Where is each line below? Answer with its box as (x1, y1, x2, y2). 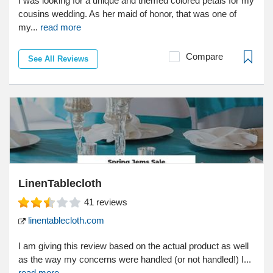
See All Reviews (28, 54, 88, 64)
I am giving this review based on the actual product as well (18, 241, 249, 252)
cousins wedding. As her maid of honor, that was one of (18, 9, 236, 19)
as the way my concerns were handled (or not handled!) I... (18, 254, 251, 265)
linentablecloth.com (26, 215, 104, 226)
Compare (186, 51, 223, 62)
